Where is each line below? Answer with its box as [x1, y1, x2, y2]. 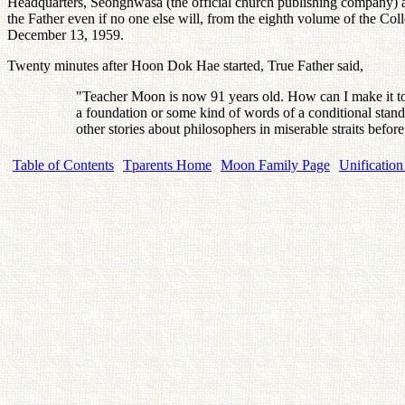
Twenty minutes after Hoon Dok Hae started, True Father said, [7, 57, 363, 73]
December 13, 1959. [7, 26, 124, 42]
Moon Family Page [221, 156, 330, 173]
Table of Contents [13, 156, 114, 173]
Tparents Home [123, 156, 212, 173]
